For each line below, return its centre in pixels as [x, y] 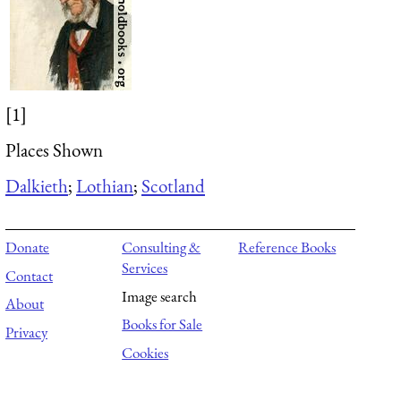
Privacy [26, 332]
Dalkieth [37, 185]
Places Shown [54, 149]
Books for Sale [162, 324]
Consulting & [162, 247]
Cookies [145, 352]
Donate [27, 247]
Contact [29, 275]
